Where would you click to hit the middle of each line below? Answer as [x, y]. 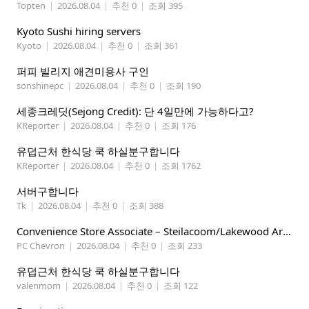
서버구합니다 [48, 191]
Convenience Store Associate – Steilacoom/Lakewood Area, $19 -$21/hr [287, 231]
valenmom [39, 286]
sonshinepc [40, 86]
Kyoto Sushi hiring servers [79, 31]
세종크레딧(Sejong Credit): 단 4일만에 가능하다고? [135, 111]
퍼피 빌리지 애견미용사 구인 [83, 71]
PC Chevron [41, 246]
